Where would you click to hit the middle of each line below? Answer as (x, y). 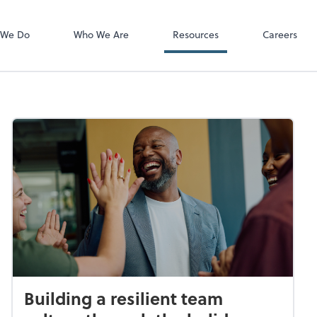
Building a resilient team (123, 299)
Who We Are (101, 34)
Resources (196, 34)
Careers (280, 34)
